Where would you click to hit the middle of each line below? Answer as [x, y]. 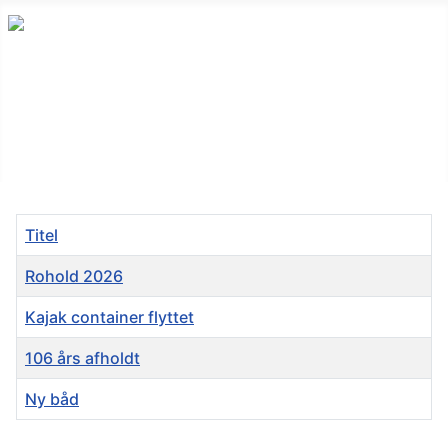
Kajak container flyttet [109, 317]
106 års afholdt [82, 358]
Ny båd [52, 399]
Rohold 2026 [74, 276]
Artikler [43, 431]
